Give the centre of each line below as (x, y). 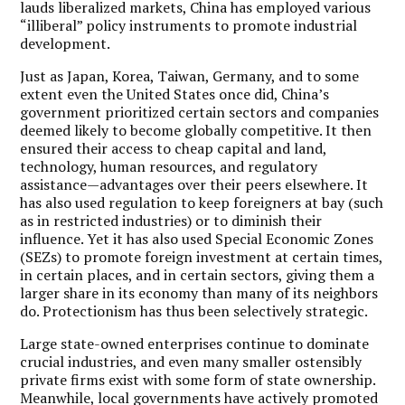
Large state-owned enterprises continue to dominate (195, 343)
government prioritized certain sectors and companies (200, 112)
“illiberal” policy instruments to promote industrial (189, 25)
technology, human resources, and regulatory (169, 166)
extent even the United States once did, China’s (175, 94)
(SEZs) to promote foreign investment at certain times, (202, 256)
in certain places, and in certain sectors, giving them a (198, 274)
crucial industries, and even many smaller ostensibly (191, 361)
